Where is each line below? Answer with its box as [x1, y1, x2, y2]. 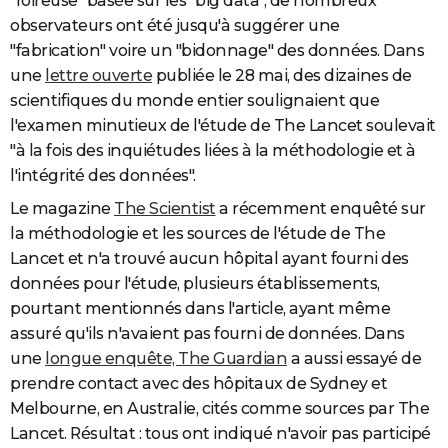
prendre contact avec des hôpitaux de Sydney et [10, 373, 387, 393]
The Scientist [114, 198, 216, 218]
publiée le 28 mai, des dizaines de [152, 65, 412, 85]
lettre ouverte [45, 65, 152, 85]
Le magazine [10, 198, 114, 218]
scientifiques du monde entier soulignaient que [10, 90, 379, 110]
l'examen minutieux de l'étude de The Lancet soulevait [10, 115, 436, 135]
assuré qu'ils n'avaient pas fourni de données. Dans [10, 323, 405, 343]
